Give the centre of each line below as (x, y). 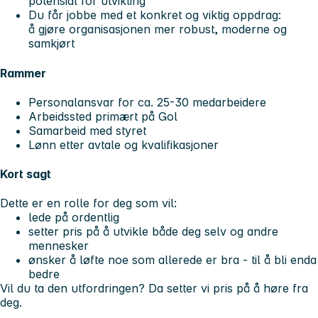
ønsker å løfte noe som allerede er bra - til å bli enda (172, 260)
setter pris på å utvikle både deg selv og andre (153, 232)
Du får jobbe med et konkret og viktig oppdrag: (155, 15)
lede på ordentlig (74, 218)
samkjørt (51, 44)
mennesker (59, 246)
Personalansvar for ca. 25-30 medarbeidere (147, 102)
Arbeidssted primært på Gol (103, 116)
